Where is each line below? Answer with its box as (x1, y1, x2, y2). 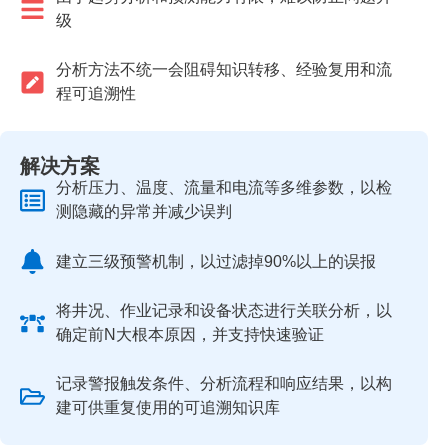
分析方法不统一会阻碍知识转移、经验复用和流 (56, 61, 393, 78)
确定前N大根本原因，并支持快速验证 (56, 326, 325, 343)
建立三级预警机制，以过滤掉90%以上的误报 (56, 252, 377, 270)
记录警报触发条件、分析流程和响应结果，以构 (56, 375, 393, 392)
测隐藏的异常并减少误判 (56, 203, 233, 220)
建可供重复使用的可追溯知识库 (56, 399, 281, 416)
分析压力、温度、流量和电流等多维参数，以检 (56, 179, 393, 196)
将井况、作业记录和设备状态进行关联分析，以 (56, 302, 393, 319)
